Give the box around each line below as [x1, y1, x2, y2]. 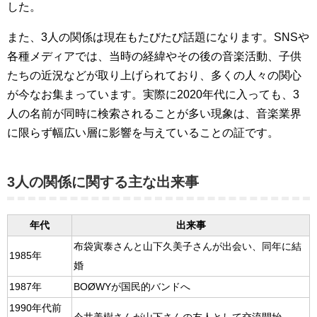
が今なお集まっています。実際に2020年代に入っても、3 [7, 88, 299, 100]
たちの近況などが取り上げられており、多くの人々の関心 [7, 69, 301, 81]
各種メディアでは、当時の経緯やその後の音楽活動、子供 [7, 50, 301, 62]
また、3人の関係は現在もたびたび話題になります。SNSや [7, 31, 309, 43]
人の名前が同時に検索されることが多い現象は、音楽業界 [7, 108, 301, 120]
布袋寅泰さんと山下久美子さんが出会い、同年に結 [74, 241, 301, 252]
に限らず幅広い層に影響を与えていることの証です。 [7, 127, 279, 139]
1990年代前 [9, 303, 62, 313]
